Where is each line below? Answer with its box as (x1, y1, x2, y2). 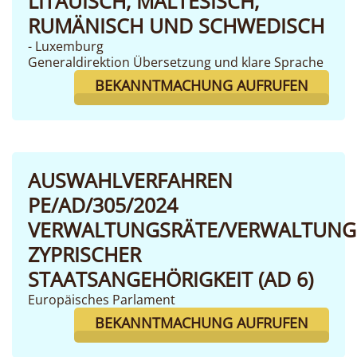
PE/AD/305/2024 (28, 191, 178, 218)
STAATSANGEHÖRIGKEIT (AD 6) (28, 265, 313, 292)
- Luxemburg (28, 37, 104, 55)
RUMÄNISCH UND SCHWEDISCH (28, 12, 324, 39)
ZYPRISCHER (28, 241, 141, 268)
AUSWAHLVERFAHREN (28, 167, 233, 194)
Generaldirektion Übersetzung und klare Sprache (28, 53, 324, 71)
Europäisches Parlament (28, 291, 175, 308)
